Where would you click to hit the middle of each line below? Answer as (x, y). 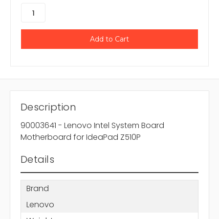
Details (37, 160)
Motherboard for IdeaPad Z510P (81, 137)
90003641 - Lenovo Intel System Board (92, 126)
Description (48, 107)
